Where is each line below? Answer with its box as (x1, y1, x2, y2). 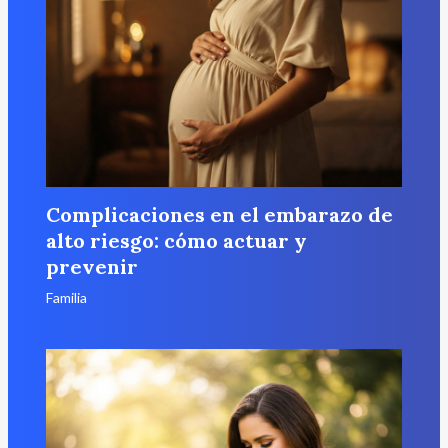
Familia (45, 289, 87, 307)
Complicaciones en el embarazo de (45, 202, 393, 228)
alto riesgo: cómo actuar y (45, 228, 307, 254)
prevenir (45, 254, 138, 280)
